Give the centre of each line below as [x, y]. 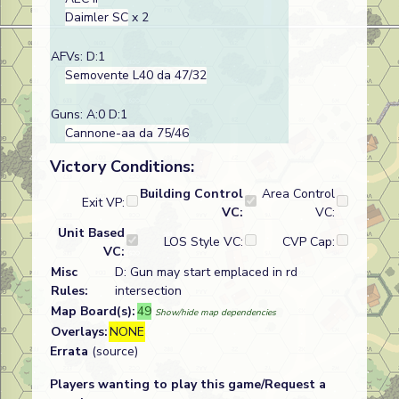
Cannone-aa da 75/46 [127, 133]
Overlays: [79, 332]
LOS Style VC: [204, 242]
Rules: [69, 291]
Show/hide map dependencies [216, 313]
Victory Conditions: [122, 167]
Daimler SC [97, 17]
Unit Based [91, 233]
